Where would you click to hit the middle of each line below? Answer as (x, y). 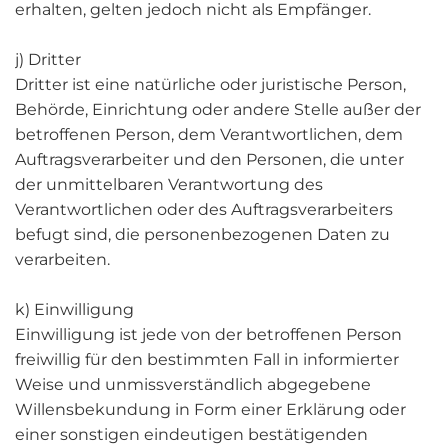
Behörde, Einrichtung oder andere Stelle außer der (218, 109)
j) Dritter (48, 59)
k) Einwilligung (74, 309)
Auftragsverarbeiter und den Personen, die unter (209, 159)
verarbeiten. (62, 259)
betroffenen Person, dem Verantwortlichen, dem (209, 134)
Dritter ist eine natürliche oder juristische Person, (210, 84)
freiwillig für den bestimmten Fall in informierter (207, 359)
